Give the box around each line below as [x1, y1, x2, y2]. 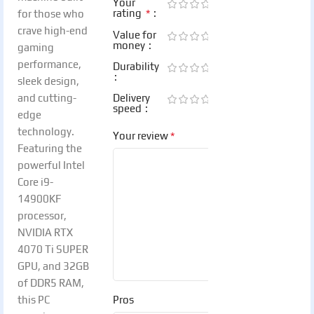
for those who [18, 7, 84, 20]
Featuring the [18, 142, 82, 154]
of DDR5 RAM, [18, 276, 84, 289]
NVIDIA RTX [18, 226, 73, 238]
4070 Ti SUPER [18, 243, 88, 255]
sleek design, [18, 74, 79, 87]
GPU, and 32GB [18, 259, 89, 272]
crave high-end [18, 24, 88, 36]
